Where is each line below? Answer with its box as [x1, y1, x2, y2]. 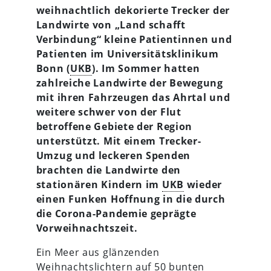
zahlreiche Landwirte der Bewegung [36, 76, 223, 90]
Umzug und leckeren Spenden [36, 148, 191, 162]
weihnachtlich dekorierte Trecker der [36, 3, 230, 17]
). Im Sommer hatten [92, 61, 200, 75]
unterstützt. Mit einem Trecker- [36, 134, 201, 148]
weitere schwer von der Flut [36, 105, 181, 119]
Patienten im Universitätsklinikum [36, 47, 219, 60]
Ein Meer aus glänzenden [36, 245, 160, 259]
